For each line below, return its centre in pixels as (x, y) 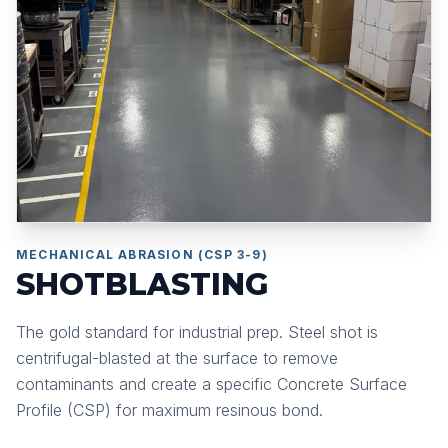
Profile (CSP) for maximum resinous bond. (169, 410)
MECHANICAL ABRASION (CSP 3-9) (142, 254)
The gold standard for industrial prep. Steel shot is (197, 332)
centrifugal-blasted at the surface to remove (177, 358)
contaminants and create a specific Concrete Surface (211, 384)
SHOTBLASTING (142, 284)
